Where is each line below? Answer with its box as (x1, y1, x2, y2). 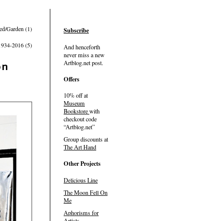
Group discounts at (64, 135, 108, 144)
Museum (64, 99, 85, 108)
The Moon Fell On (64, 188, 108, 196)
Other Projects (64, 159, 101, 168)
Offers (64, 74, 79, 83)
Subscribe (64, 26, 89, 35)
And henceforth (64, 42, 100, 51)
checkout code (64, 115, 97, 123)
